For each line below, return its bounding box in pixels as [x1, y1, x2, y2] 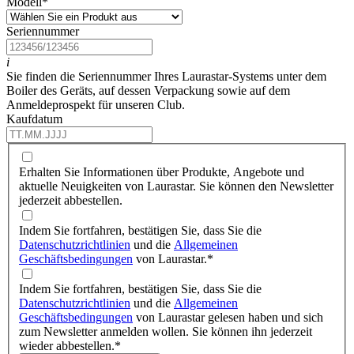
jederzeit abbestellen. [19, 193, 122, 207]
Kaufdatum [6, 112, 62, 126]
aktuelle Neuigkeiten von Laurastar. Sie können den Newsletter [19, 179, 333, 193]
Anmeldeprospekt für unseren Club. [6, 98, 185, 112]
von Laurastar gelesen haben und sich [133, 310, 323, 324]
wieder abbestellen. [19, 338, 115, 352]
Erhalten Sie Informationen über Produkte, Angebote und [19, 164, 304, 179]
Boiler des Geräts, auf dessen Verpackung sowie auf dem [6, 84, 290, 98]
